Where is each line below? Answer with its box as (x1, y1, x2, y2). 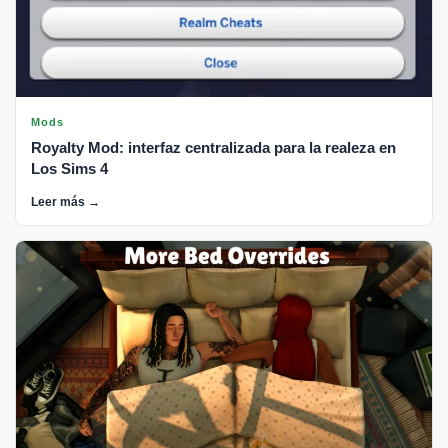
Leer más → (31, 194, 100, 209)
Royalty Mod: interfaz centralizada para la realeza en (31, 138, 396, 156)
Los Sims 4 (31, 159, 108, 177)
